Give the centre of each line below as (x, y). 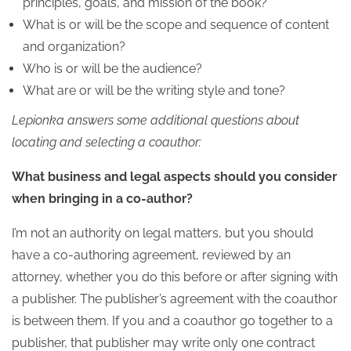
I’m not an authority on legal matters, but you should (163, 233)
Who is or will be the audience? (113, 69)
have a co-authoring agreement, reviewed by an (151, 255)
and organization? (74, 47)
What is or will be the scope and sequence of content (176, 25)
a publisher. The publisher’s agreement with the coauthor (175, 299)
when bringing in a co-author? (102, 199)
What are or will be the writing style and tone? (154, 90)
